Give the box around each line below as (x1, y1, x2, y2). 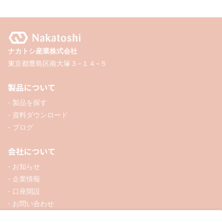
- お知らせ (8, 161, 40, 171)
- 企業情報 (8, 173, 40, 183)
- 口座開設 (8, 186, 40, 196)
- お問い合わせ (8, 198, 54, 208)
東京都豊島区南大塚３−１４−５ (8, 58, 107, 68)
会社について (8, 145, 55, 157)
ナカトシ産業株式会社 (8, 46, 77, 55)
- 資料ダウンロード (8, 110, 68, 119)
